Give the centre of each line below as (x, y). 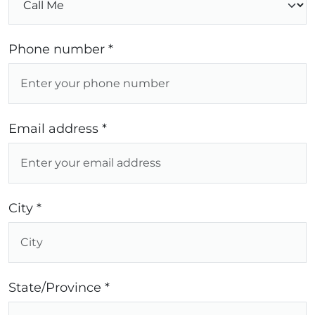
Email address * (58, 129)
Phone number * (61, 50)
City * (25, 208)
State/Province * (59, 288)
